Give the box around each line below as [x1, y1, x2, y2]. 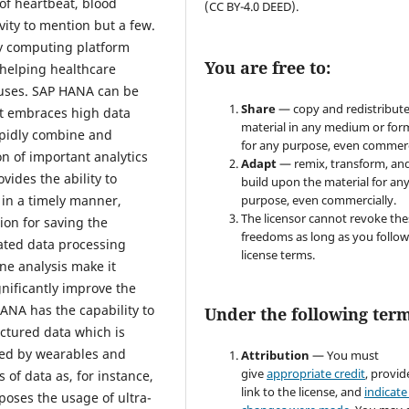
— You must [309, 347, 380, 364]
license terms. [241, 246, 316, 264]
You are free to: [204, 57, 331, 79]
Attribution [241, 347, 310, 364]
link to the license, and [241, 383, 365, 401]
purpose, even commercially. [241, 192, 397, 209]
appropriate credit [267, 365, 366, 383]
